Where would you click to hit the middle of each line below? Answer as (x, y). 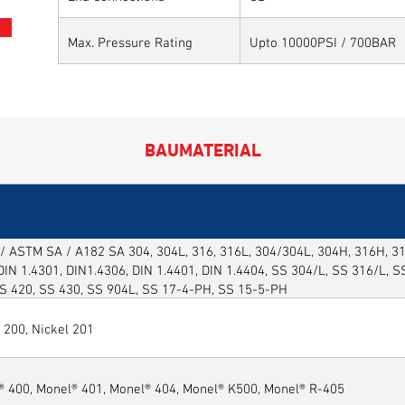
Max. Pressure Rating (130, 40)
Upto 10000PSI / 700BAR (323, 40)
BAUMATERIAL (202, 148)
